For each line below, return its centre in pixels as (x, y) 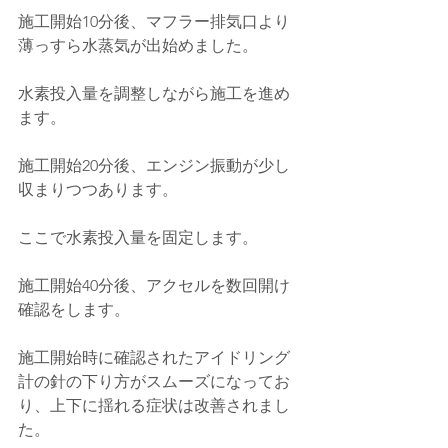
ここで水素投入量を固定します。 (138, 237)
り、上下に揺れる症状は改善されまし (154, 405)
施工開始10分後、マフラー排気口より (154, 21)
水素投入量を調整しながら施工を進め (154, 93)
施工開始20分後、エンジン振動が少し (154, 165)
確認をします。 (74, 309)
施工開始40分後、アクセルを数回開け (154, 285)
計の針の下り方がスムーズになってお (154, 381)
